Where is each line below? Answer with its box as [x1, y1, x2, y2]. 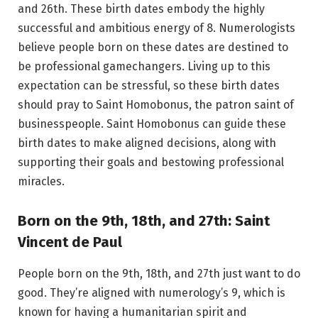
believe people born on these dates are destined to [18, 40, 288, 54]
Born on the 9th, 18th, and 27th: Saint [18, 212, 270, 230]
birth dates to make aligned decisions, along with [18, 136, 276, 150]
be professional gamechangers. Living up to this [18, 59, 270, 73]
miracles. [18, 174, 67, 188]
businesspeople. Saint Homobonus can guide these [18, 116, 286, 131]
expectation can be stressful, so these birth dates [18, 78, 280, 92]
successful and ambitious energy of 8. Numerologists [18, 21, 295, 35]
